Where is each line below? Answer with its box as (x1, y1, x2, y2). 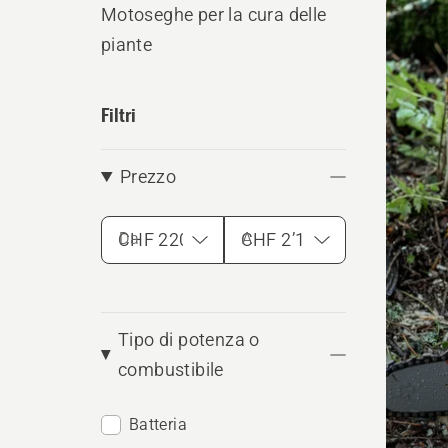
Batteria (128, 415, 187, 434)
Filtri (100, 103, 136, 126)
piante (100, 34, 153, 55)
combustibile (117, 359, 224, 380)
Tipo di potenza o (117, 329, 260, 350)
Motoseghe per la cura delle (100, 4, 327, 25)
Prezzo (119, 166, 177, 187)
